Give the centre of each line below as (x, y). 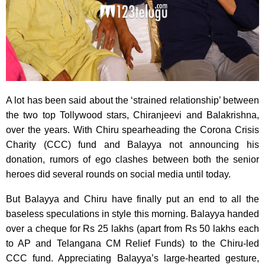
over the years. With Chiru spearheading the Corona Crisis (132, 130)
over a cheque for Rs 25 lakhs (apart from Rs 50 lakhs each (132, 229)
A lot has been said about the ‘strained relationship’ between (132, 101)
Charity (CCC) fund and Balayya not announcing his (132, 145)
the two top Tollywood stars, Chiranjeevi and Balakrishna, (132, 115)
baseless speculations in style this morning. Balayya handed (132, 214)
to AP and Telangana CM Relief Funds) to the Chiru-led (132, 244)
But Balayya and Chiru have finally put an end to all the (132, 199)
